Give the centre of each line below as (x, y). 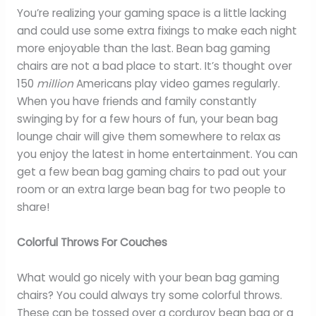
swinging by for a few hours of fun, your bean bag (147, 119)
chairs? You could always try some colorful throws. (149, 295)
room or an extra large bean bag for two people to (151, 189)
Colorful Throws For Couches (92, 242)
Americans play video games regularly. (176, 83)
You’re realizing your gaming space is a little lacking (151, 13)
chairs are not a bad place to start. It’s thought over (154, 66)
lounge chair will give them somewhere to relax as (148, 136)
